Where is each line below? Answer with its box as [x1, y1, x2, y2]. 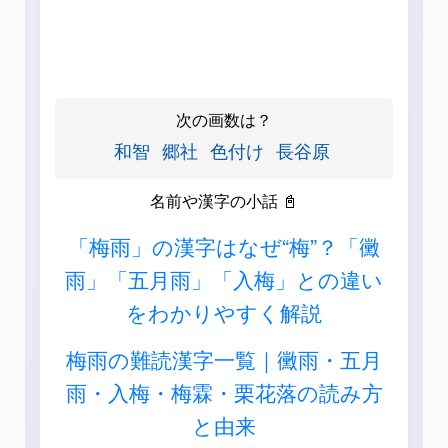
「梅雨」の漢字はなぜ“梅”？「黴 [68, 231, 380, 262]
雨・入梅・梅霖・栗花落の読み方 [65, 377, 383, 408]
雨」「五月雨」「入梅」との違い [65, 264, 383, 295]
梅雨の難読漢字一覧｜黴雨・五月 [66, 344, 382, 375]
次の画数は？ [176, 108, 272, 132]
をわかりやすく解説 [126, 297, 322, 328]
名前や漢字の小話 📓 [150, 189, 298, 213]
